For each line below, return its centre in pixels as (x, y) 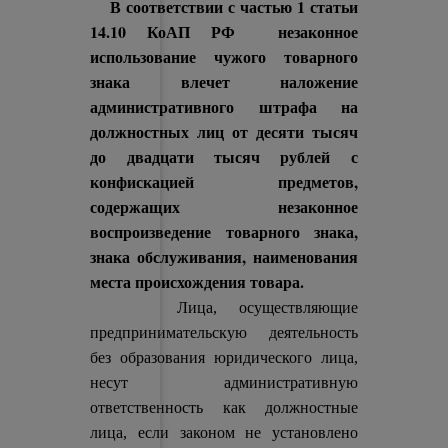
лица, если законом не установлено (224, 432)
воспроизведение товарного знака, (224, 231)
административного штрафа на (224, 106)
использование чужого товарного (224, 56)
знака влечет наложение (224, 81)
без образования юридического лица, (224, 357)
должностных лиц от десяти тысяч (224, 131)
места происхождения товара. (197, 281)
